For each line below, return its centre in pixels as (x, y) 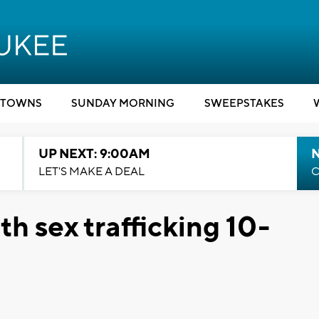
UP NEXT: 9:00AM (94, 154)
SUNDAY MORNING (123, 104)
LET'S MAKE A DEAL (91, 172)
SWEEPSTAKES (244, 104)
